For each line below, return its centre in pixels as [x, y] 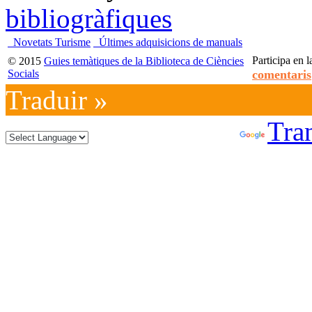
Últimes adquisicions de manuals [169, 42]
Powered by [164, 131]
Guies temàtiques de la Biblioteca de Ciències [144, 61]
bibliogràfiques [89, 18]
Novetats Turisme [50, 42]
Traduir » [57, 100]
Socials [23, 73]
